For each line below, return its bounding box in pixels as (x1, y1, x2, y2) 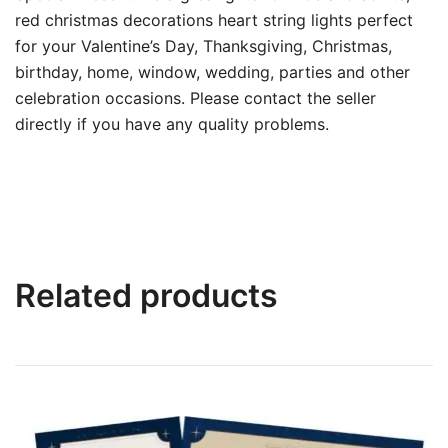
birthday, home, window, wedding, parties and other (15, 62, 410, 83)
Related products (15, 276, 278, 316)
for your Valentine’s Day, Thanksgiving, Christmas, (15, 36, 392, 57)
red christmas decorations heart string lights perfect (15, 10, 413, 31)
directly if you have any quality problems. (15, 114, 329, 135)
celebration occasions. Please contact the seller (15, 88, 376, 109)
